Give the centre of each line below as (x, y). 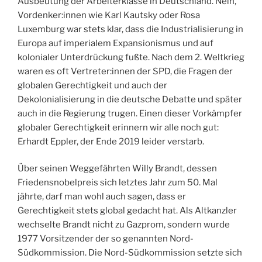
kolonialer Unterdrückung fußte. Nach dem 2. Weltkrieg (131, 57)
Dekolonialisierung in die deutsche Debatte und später (130, 99)
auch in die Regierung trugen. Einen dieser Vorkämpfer (130, 113)
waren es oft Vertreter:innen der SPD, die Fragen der (125, 71)
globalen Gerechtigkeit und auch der (92, 85)
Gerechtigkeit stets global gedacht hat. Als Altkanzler (127, 211)
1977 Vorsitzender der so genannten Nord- (106, 239)
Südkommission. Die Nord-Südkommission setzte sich (130, 253)
